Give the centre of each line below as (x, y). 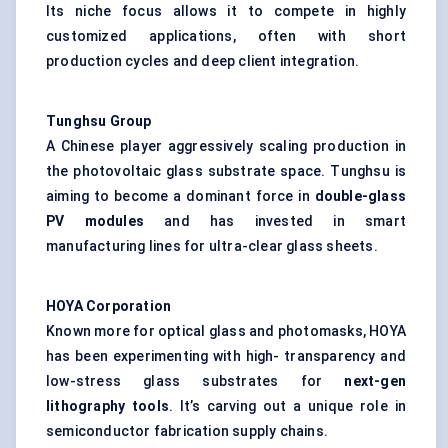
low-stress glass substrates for (195, 381)
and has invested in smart (274, 221)
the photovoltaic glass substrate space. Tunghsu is (226, 171)
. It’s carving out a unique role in (287, 406)
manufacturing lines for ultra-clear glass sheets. (212, 246)
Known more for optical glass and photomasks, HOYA (226, 331)
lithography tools (107, 406)
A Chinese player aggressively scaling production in (226, 146)
